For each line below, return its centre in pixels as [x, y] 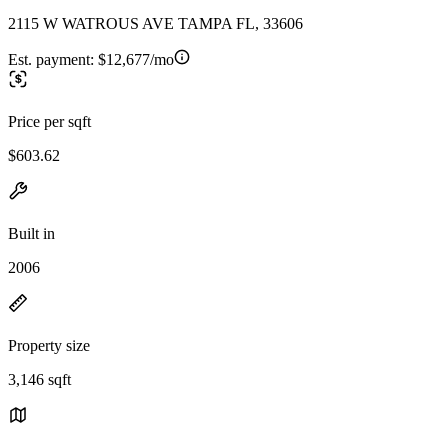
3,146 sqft [39, 379]
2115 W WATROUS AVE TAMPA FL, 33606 [155, 23]
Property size [49, 345]
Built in [31, 233]
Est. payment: [53, 59]
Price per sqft [49, 121]
